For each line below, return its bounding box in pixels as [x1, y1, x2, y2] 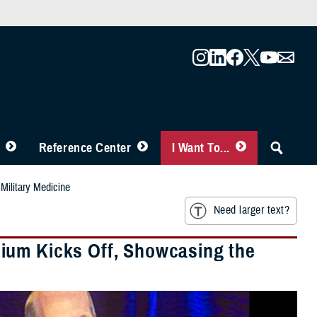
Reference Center [38, 140, 132, 156]
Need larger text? [213, 203, 289, 218]
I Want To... [171, 140, 230, 156]
